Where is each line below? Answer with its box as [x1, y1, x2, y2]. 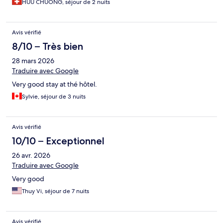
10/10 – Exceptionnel [12, 134, 105, 147]
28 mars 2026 [12, 56, 54, 65]
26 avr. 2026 [12, 150, 50, 160]
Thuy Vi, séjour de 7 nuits [22, 187, 89, 195]
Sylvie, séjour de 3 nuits [22, 92, 86, 101]
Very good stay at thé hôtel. [12, 79, 97, 89]
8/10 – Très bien [12, 40, 83, 52]
